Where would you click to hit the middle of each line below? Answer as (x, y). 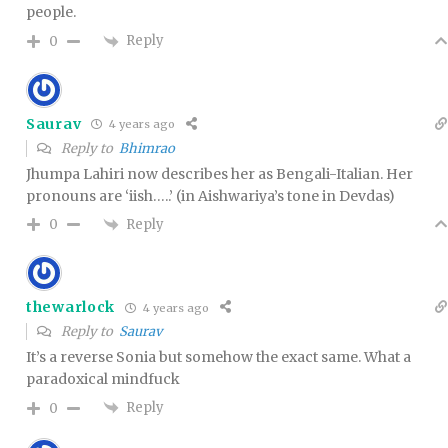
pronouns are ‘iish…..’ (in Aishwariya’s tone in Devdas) (210, 195)
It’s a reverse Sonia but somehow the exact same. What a (218, 357)
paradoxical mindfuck (103, 379)
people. (51, 12)
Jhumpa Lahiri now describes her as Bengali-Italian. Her (219, 173)
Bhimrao (147, 148)
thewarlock (70, 307)
